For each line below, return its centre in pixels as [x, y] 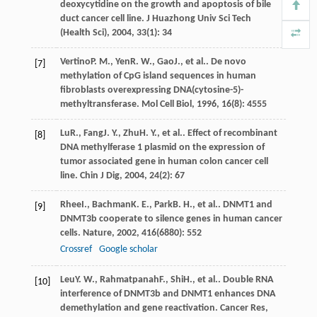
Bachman [111, 204]
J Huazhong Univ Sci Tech [198, 18]
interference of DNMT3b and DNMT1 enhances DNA [167, 294]
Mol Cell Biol [166, 104]
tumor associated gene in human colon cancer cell [164, 161]
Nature [97, 233]
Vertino [75, 62]
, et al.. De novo [213, 62]
